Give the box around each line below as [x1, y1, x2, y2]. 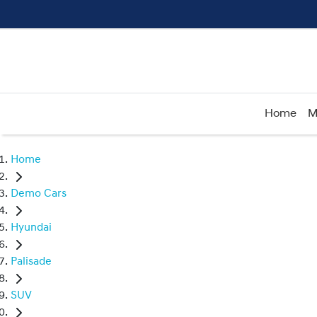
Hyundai [11, 222, 52, 234]
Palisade [11, 256, 52, 268]
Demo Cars [11, 188, 67, 200]
